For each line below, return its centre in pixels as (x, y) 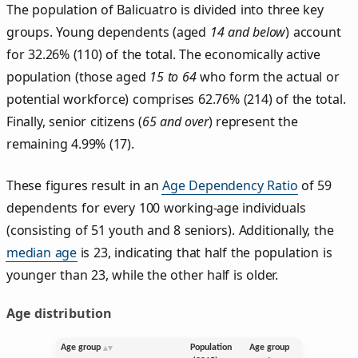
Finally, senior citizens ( (74, 121)
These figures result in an (85, 185)
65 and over (175, 121)
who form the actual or (268, 76)
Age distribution (60, 313)
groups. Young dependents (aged (108, 32)
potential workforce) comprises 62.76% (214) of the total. (176, 99)
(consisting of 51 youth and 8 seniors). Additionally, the (170, 230)
